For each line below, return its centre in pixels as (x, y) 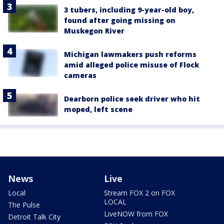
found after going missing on (120, 20)
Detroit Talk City (34, 216)
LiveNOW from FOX (136, 213)
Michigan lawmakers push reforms (130, 54)
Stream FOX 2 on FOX (139, 192)
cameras (80, 75)
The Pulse (24, 204)
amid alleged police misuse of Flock (131, 64)
